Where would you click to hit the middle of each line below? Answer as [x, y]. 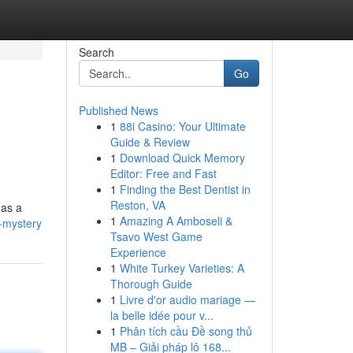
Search [96, 52]
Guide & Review [150, 142]
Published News [118, 110]
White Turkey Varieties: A [182, 268]
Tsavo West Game [156, 236]
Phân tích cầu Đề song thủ [186, 331]
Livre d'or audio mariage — [187, 299]
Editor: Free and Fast [163, 173]
